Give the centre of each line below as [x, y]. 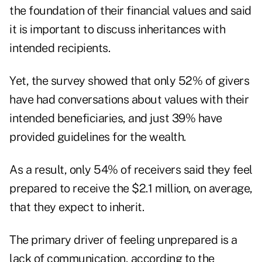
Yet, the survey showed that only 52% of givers [129, 81]
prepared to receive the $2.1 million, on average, [131, 189]
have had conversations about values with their [129, 100]
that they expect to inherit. [77, 207]
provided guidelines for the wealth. [98, 137]
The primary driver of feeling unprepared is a [123, 240]
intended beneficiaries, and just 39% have [116, 118]
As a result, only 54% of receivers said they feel [131, 170]
